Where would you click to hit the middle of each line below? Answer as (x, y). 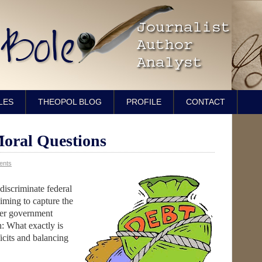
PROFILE (144, 102)
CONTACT (206, 102)
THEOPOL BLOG (70, 102)
